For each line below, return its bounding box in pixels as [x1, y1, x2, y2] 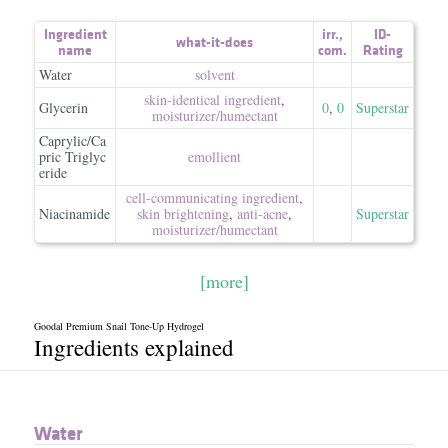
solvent [194, 65, 235, 84]
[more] [199, 269, 249, 293]
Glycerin [39, 98, 88, 117]
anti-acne [237, 204, 288, 223]
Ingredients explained [33, 332, 234, 362]
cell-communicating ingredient [126, 188, 299, 207]
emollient [188, 147, 241, 166]
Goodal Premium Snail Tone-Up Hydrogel [33, 319, 204, 333]
